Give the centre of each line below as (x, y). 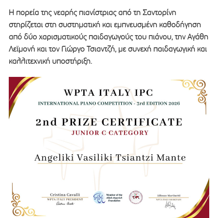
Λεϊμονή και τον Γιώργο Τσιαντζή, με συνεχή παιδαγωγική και (108, 49)
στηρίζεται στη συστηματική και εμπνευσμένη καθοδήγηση (105, 24)
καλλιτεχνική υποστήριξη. (50, 61)
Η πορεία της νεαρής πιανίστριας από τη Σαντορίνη (92, 12)
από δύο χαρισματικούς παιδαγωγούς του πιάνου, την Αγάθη (108, 36)
